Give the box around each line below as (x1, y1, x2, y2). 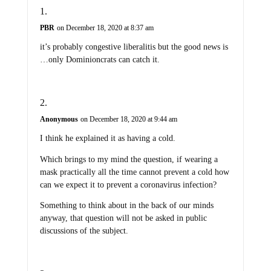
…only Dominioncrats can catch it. (39, 55, 160, 65)
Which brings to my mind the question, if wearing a (39, 154, 218, 164)
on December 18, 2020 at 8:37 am (56, 24, 154, 33)
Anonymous (39, 115, 78, 124)
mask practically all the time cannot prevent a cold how (39, 167, 229, 177)
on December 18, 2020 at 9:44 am (80, 115, 177, 124)
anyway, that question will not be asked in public (39, 214, 207, 223)
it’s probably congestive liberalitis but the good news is (39, 42, 228, 52)
